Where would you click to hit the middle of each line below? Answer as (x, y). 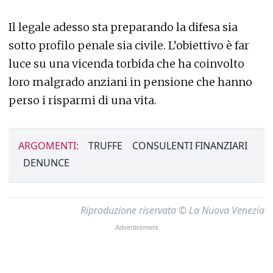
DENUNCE (46, 163)
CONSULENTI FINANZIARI (190, 146)
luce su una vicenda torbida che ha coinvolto (126, 64)
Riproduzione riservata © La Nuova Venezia (172, 210)
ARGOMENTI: (48, 146)
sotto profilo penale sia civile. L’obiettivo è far (129, 45)
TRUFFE (105, 146)
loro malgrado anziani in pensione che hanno (130, 82)
